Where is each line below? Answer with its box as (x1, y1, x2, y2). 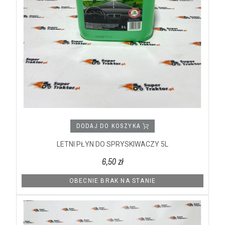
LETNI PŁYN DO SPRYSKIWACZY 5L (57, 140, 168, 148)
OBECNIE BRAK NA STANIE (69, 177, 156, 184)
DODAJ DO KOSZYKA (76, 122, 143, 130)
